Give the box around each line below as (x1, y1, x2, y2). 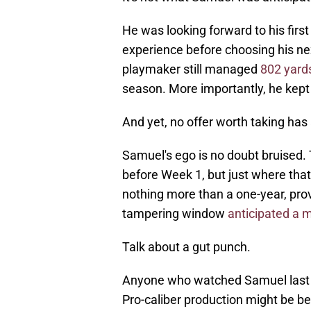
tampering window (122, 206, 228, 221)
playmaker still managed (122, 62, 260, 77)
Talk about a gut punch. (122, 239, 251, 255)
